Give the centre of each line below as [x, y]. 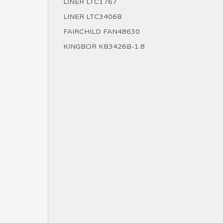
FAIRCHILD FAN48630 [102, 32]
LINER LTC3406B [93, 17]
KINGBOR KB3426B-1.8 [104, 47]
